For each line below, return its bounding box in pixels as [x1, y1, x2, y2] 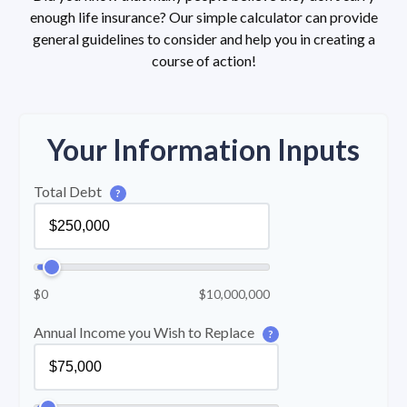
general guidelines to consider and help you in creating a [32, 30, 375, 48]
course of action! [151, 52, 256, 70]
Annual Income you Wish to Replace [34, 323, 257, 342]
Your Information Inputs [47, 132, 360, 168]
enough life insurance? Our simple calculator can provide [29, 8, 378, 26]
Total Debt [34, 183, 104, 201]
